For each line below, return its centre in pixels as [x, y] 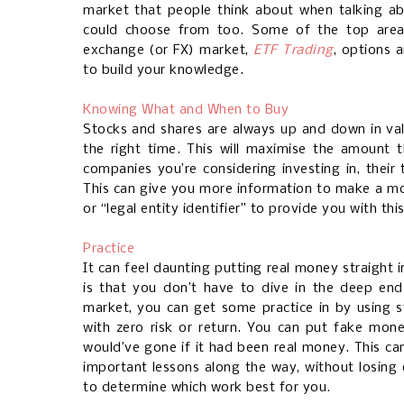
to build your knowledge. [163, 71]
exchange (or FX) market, [169, 51]
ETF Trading [294, 51]
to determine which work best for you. [207, 388]
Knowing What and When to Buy [186, 110]
